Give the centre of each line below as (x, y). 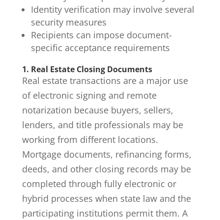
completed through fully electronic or (99, 183)
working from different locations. (90, 139)
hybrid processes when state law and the (106, 198)
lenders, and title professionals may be (102, 124)
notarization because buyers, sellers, (97, 110)
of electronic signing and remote (89, 95)
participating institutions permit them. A (105, 213)
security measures (69, 22)
